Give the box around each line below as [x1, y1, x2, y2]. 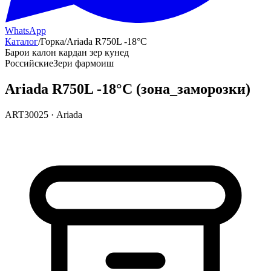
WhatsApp [5, 25, 46, 36]
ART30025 [5, 109, 48, 120]
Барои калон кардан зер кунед [5, 47, 129, 57]
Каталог [5, 36, 38, 47]
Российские [5, 58, 53, 68]
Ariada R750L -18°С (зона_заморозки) [5, 80, 250, 97]
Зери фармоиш [53, 58, 114, 68]
